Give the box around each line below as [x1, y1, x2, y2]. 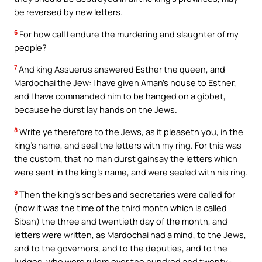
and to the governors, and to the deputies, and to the [14, 242, 227, 254]
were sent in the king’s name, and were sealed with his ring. [14, 166, 248, 178]
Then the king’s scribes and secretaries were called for [18, 188, 235, 200]
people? [14, 41, 47, 53]
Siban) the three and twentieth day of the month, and [14, 215, 227, 227]
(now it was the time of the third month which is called [14, 201, 227, 213]
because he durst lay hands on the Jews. [14, 104, 177, 116]
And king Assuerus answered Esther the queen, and [17, 63, 225, 75]
